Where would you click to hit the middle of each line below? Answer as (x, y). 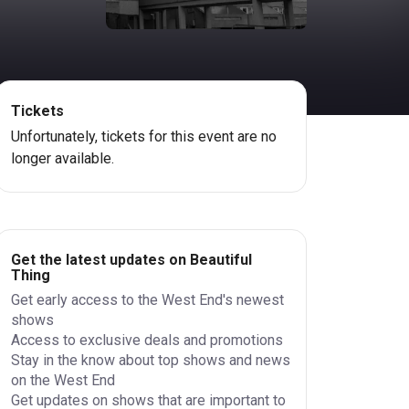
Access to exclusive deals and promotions (147, 340)
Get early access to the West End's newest (147, 300)
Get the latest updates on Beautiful (131, 260)
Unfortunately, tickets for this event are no (143, 136)
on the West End (63, 380)
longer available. (62, 158)
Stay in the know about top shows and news (150, 360)
